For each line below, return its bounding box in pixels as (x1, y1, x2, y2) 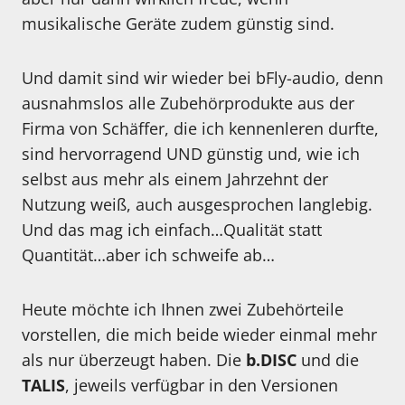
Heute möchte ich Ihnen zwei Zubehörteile (22, 298, 344, 321)
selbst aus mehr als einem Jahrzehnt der (22, 168, 328, 191)
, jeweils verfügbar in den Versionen (65, 374, 338, 397)
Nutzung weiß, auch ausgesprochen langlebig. (22, 193, 372, 216)
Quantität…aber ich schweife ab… (22, 244, 275, 267)
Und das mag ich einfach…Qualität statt (22, 219, 322, 241)
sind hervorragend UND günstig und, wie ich (22, 143, 360, 165)
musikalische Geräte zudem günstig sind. (22, 13, 334, 35)
